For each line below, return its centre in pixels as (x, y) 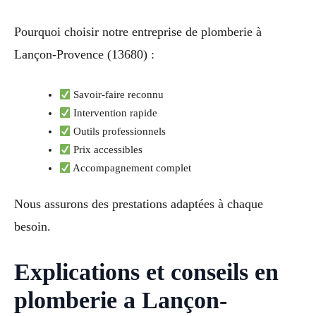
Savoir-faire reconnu (117, 95)
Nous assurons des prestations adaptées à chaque (139, 204)
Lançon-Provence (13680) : (84, 54)
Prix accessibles (107, 150)
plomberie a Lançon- (121, 300)
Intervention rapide (114, 113)
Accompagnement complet (131, 168)
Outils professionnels (119, 132)
